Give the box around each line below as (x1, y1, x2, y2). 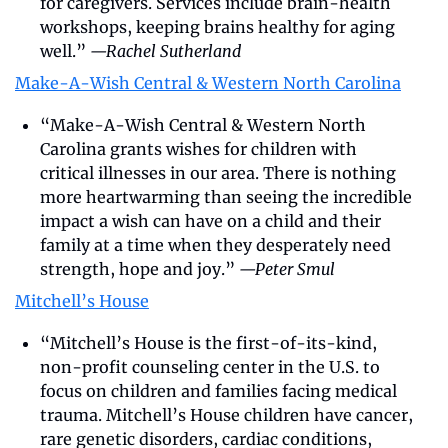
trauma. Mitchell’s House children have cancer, (40, 404, 413, 425)
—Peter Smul (239, 258, 335, 279)
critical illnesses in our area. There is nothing (40, 162, 396, 183)
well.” (40, 40, 90, 61)
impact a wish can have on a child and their (40, 210, 381, 231)
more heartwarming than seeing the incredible (40, 186, 412, 207)
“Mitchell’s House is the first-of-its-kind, (40, 332, 377, 353)
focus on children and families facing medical (40, 380, 397, 401)
